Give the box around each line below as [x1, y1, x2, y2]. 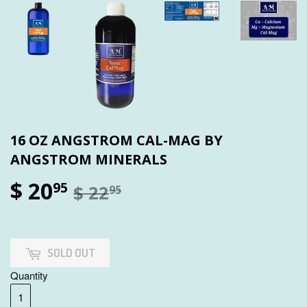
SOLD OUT [47, 245, 95, 260]
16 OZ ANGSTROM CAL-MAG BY [10, 131, 223, 150]
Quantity [10, 268, 48, 282]
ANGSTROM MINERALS [10, 150, 167, 169]
